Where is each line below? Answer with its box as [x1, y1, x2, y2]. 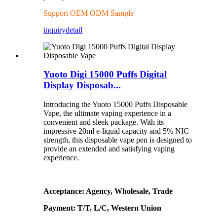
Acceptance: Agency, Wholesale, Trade [43, 187, 173, 196]
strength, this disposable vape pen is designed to [43, 136, 192, 145]
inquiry [43, 25, 66, 34]
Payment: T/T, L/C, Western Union [43, 204, 161, 213]
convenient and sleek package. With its [43, 118, 164, 127]
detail [66, 25, 82, 34]
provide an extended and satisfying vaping [43, 145, 175, 153]
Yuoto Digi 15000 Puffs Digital [43, 69, 167, 80]
